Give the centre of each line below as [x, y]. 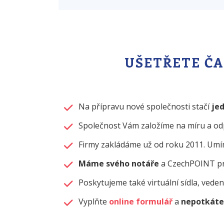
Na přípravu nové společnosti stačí [145, 107]
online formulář [141, 202]
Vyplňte [94, 202]
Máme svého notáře [119, 164]
